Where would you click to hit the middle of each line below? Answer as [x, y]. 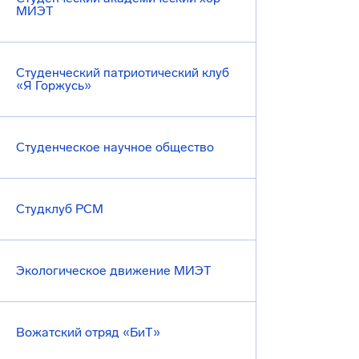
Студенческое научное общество [115, 147]
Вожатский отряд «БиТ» [88, 332]
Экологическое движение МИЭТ [114, 270]
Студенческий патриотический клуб [123, 73]
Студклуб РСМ [60, 209]
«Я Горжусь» [54, 85]
